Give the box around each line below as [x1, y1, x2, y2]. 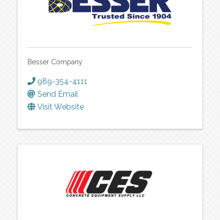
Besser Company [27, 57, 82, 66]
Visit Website [37, 102, 84, 111]
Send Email [37, 89, 78, 99]
